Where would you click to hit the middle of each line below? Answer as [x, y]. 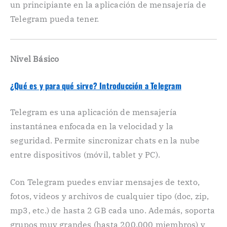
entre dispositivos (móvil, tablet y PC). [85, 155]
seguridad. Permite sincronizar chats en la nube [105, 141]
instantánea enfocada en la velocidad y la [92, 126]
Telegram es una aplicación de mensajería [94, 112]
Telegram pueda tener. [55, 19]
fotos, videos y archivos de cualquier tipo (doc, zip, [110, 196]
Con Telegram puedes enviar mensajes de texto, [105, 182]
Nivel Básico [35, 59]
